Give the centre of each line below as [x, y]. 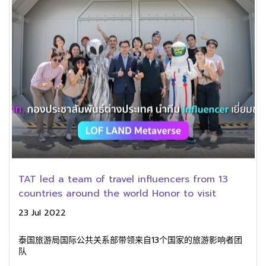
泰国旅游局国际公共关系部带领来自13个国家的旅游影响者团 [130, 240]
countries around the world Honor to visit [117, 194]
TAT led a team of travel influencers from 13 [123, 179]
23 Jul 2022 [42, 213]
